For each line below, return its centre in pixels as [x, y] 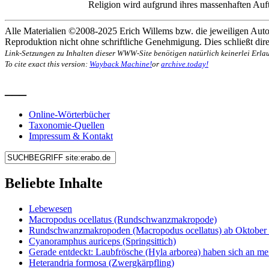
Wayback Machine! [121, 64]
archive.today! [185, 64]
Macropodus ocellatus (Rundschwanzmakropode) [123, 220]
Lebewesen [50, 209]
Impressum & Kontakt [71, 136]
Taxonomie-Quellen [67, 125]
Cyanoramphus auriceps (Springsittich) [102, 241]
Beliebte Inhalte [54, 183]
